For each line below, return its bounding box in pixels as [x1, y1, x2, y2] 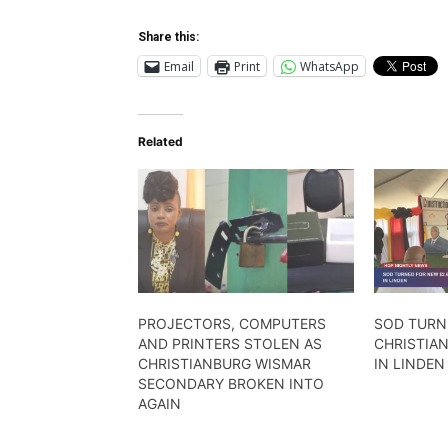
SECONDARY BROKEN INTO [138, 374, 324, 392]
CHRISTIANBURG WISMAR [138, 354, 311, 372]
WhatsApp [300, 57, 359, 75]
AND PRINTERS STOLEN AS [138, 334, 322, 352]
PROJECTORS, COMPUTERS [138, 314, 326, 332]
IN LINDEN [374, 354, 446, 372]
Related [138, 134, 183, 150]
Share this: [138, 30, 199, 45]
